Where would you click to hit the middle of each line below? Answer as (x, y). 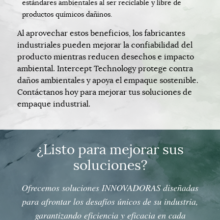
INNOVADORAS (131, 187)
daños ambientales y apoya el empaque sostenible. (108, 80)
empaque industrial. (54, 104)
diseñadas (179, 187)
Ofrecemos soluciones (62, 187)
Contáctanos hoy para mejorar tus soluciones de (105, 92)
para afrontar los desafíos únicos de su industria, (110, 201)
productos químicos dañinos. (67, 14)
